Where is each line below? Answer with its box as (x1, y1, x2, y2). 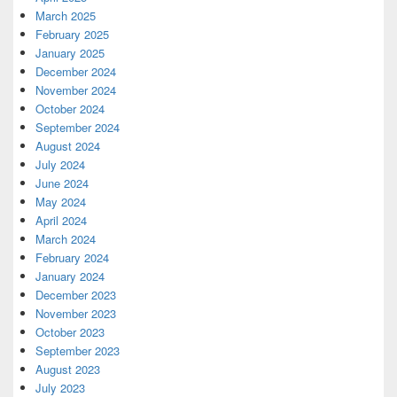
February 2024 (35, 249, 109, 267)
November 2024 (35, 82, 116, 99)
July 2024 (35, 156, 85, 174)
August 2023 (35, 361, 100, 378)
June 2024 (35, 175, 89, 192)
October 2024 (35, 100, 105, 118)
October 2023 (35, 323, 105, 341)
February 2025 (35, 26, 109, 43)
